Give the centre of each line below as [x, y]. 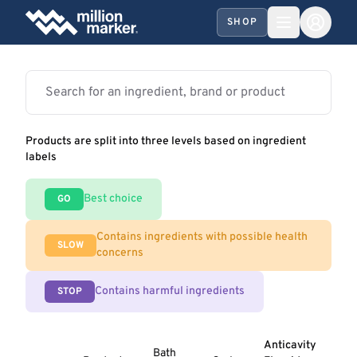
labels [41, 157]
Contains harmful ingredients [170, 291]
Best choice [113, 199]
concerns [120, 253]
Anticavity [290, 345]
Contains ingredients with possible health [202, 237]
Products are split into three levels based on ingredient [166, 141]
